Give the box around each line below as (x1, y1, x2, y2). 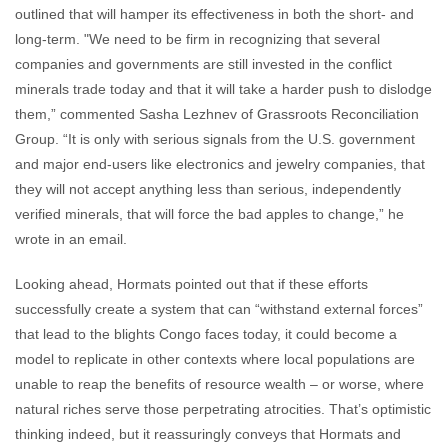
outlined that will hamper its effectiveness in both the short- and (15, 6, 414, 22)
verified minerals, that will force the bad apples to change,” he (15, 206, 404, 222)
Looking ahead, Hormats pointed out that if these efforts (15, 276, 368, 292)
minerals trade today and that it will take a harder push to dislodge (15, 81, 432, 97)
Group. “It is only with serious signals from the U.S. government (15, 131, 415, 147)
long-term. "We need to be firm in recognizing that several (15, 31, 380, 47)
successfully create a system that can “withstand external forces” (15, 301, 423, 317)
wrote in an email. (15, 231, 127, 247)
